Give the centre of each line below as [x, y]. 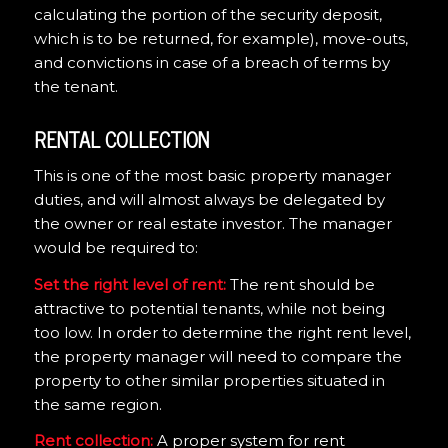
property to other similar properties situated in [209, 380]
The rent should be [300, 284]
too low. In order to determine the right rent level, [222, 332]
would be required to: [115, 247]
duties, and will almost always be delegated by [209, 199]
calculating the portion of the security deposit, [207, 15]
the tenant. [75, 87]
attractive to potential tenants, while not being [209, 308]
